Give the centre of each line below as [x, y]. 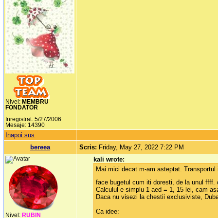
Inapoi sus [20, 135]
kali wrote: [109, 160]
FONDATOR [22, 108]
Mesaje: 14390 [25, 125]
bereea [40, 147]
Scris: [89, 147]
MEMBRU [36, 102]
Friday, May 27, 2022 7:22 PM [142, 147]
